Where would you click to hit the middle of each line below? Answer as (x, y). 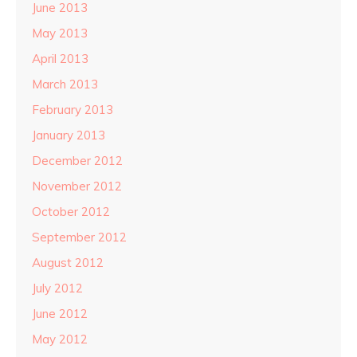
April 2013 (60, 59)
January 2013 (69, 135)
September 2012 (79, 237)
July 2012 (57, 288)
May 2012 (60, 339)
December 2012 (77, 161)
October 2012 (71, 212)
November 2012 (77, 186)
